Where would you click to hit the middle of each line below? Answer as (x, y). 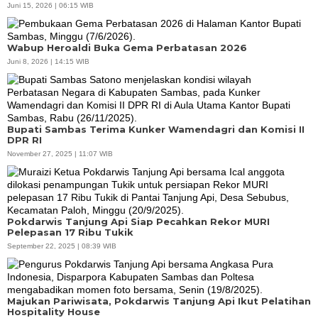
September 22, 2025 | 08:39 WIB (62, 246)
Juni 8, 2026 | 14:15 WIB (48, 61)
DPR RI (24, 139)
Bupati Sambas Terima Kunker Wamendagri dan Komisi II (156, 129)
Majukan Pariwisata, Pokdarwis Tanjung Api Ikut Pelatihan (159, 301)
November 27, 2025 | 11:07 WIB (60, 153)
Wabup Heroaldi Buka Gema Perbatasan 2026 (127, 47)
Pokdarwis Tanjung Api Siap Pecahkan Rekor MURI (138, 221)
